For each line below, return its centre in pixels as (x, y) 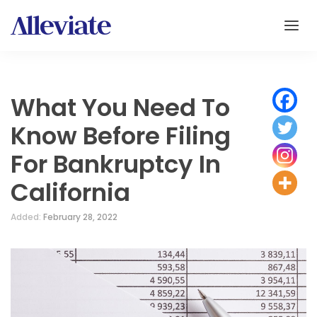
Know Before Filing (121, 136)
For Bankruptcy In (116, 164)
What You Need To (120, 108)
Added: (27, 217)
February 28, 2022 (80, 217)
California (70, 192)
